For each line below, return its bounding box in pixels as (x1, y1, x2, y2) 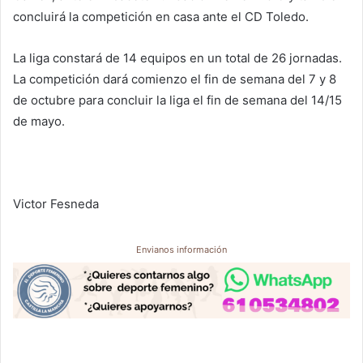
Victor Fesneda (13, 196, 99, 212)
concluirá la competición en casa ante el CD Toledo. (13, 9, 309, 25)
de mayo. (13, 113, 65, 130)
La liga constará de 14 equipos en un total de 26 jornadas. (13, 50, 342, 66)
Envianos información (136, 244, 227, 256)
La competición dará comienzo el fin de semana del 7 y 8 (13, 71, 336, 88)
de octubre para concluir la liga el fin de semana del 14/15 (13, 92, 342, 109)
